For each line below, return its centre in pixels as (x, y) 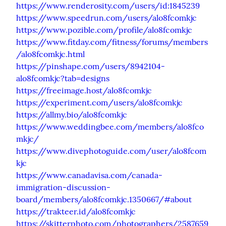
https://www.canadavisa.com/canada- (89, 175)
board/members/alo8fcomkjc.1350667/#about (104, 199)
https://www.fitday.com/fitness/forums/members (112, 42)
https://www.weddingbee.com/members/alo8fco (110, 126)
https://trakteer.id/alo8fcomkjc (76, 211)
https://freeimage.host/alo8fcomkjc (84, 90)
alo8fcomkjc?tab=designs (63, 78)
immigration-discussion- (63, 187)
